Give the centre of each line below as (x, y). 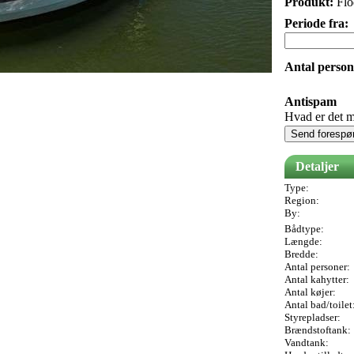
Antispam (311, 102)
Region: (302, 201)
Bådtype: (304, 229)
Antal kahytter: (317, 280)
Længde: (303, 242)
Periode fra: (316, 24)
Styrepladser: (313, 318)
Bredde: (301, 254)
